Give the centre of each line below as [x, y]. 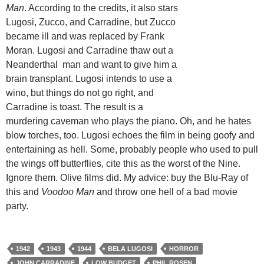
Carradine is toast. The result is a [75, 107]
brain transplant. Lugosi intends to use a [89, 79]
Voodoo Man [68, 192]
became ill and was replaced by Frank [85, 37]
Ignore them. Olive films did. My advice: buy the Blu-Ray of [127, 178]
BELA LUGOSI [130, 249]
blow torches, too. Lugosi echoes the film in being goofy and [130, 136]
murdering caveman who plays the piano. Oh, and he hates [128, 121]
